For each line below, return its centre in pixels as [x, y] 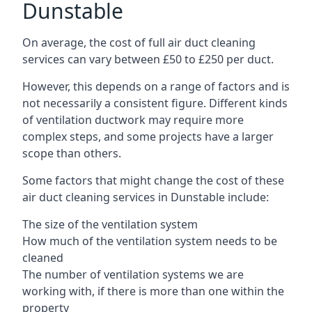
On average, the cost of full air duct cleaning [139, 42]
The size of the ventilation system [110, 224]
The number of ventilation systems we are [133, 274]
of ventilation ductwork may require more [133, 119]
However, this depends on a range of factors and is [156, 86]
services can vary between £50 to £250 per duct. [148, 59]
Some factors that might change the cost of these [153, 180]
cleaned [43, 257]
